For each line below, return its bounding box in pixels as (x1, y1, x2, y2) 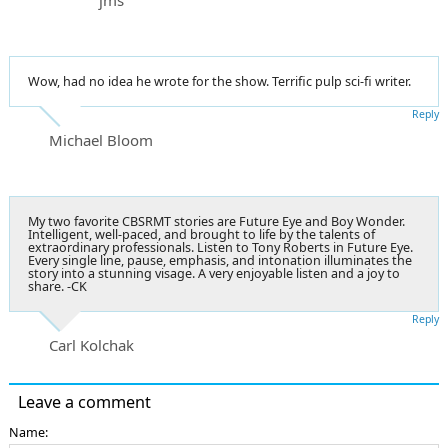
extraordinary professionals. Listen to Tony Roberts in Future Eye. (28, 238, 413, 256)
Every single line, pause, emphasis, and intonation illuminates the (28, 251, 412, 269)
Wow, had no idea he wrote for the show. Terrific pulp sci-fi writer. (28, 72, 411, 90)
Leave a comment (18, 390, 151, 413)
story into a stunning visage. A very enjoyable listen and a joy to (28, 264, 400, 282)
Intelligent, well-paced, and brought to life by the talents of (28, 225, 375, 243)
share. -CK (28, 277, 87, 295)
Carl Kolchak (49, 334, 134, 355)
